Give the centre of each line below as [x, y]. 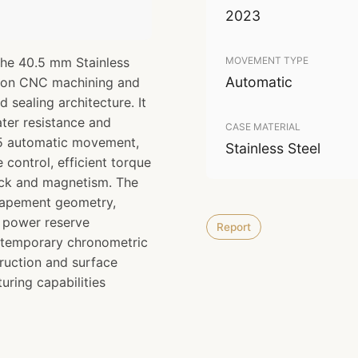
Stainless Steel [273, 148]
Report [234, 227]
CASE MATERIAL [263, 127]
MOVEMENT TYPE [267, 60]
